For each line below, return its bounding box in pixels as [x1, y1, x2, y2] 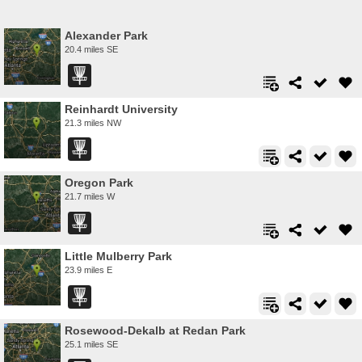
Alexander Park [65, 28, 148, 42]
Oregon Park [65, 176, 133, 190]
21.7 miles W [65, 192, 115, 202]
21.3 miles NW [65, 117, 121, 128]
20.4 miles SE [65, 44, 118, 54]
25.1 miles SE [65, 339, 118, 349]
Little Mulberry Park [65, 250, 172, 263]
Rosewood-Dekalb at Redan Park [65, 323, 246, 337]
